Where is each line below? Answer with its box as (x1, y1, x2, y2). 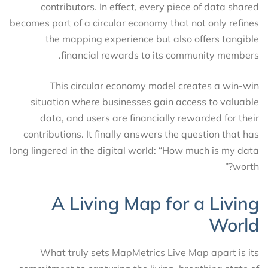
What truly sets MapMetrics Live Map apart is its (40, 246, 259, 258)
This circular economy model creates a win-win (50, 79, 259, 92)
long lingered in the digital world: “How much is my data (10, 144, 259, 156)
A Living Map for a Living (51, 191, 259, 215)
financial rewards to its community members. (61, 48, 259, 61)
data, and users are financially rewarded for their (40, 111, 259, 124)
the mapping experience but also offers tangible (45, 32, 259, 45)
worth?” (233, 160, 259, 172)
